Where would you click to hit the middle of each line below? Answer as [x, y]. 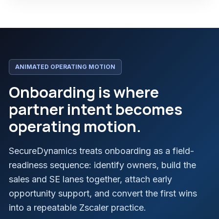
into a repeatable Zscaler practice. [77, 208]
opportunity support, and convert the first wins [103, 194]
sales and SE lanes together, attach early [90, 179]
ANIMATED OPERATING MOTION [65, 67]
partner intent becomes [96, 109]
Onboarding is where [84, 92]
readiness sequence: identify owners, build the [102, 165]
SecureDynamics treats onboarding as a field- [101, 151]
